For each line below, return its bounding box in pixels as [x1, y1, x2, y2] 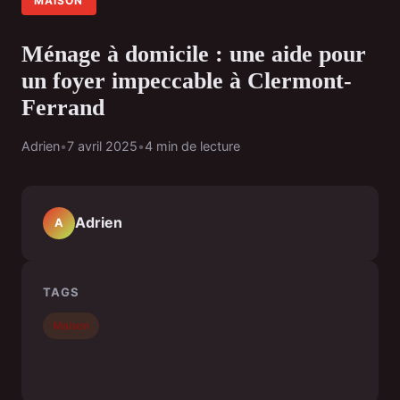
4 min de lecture [145, 137, 240, 154]
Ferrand [21, 94, 104, 121]
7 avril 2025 [67, 137, 137, 154]
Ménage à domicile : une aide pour [21, 40, 366, 67]
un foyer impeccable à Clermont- [21, 67, 352, 94]
